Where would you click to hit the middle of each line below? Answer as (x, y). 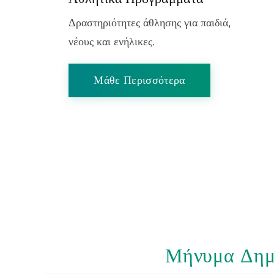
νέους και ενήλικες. (112, 42)
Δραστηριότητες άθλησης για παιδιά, (150, 23)
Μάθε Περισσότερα (139, 80)
